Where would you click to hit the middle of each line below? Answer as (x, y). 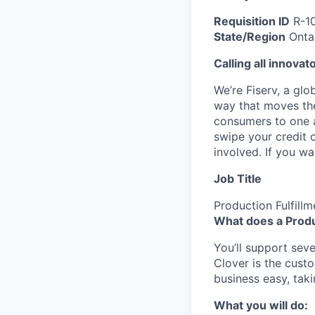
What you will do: (261, 305)
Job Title (238, 178)
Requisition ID (252, 21)
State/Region (250, 36)
